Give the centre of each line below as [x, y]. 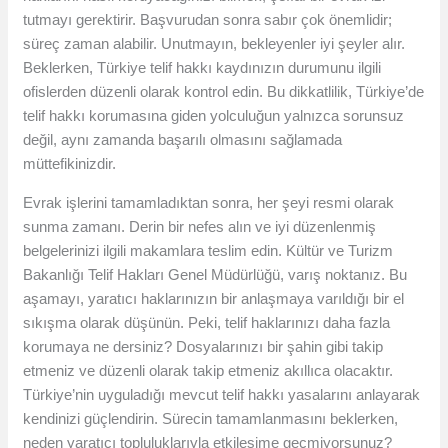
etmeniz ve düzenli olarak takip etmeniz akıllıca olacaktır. [208, 371]
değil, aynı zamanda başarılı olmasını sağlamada [183, 140]
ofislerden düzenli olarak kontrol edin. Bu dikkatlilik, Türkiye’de [224, 92]
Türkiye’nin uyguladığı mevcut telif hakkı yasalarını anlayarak [222, 395]
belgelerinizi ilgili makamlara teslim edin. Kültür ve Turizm [208, 251]
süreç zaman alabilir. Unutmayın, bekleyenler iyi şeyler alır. [214, 44]
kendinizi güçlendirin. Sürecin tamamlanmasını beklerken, [211, 419]
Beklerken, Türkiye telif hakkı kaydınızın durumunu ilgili [202, 68]
